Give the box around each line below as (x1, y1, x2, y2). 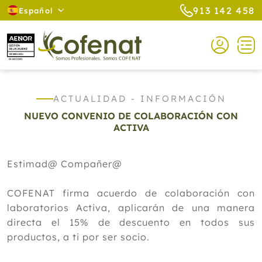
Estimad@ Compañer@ (7, 158, 122, 170)
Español (19, 5, 54, 15)
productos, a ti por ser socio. (7, 231, 150, 243)
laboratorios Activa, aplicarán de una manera (7, 202, 255, 213)
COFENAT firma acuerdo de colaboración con (7, 187, 255, 199)
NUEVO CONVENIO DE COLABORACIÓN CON (24, 110, 238, 122)
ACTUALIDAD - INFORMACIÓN (53, 93, 226, 104)
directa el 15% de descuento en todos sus (7, 216, 255, 228)
